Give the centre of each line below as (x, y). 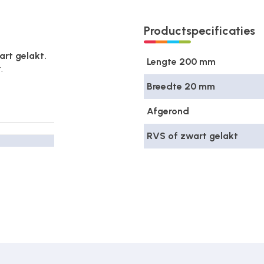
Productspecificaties (199, 31)
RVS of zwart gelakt (192, 136)
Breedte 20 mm (181, 86)
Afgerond (168, 111)
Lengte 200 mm (181, 62)
